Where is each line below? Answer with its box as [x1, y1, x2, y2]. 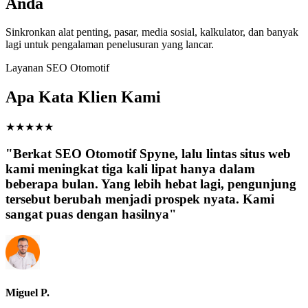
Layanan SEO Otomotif [5, 62, 109, 74]
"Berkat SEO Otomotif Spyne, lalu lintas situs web [5, 146, 291, 161]
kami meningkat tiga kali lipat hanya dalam [5, 161, 255, 176]
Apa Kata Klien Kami [5, 88, 161, 107]
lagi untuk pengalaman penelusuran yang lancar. [5, 38, 214, 51]
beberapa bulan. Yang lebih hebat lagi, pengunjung [5, 176, 296, 191]
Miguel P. [5, 286, 49, 298]
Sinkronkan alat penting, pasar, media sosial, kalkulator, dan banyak [5, 26, 298, 38]
